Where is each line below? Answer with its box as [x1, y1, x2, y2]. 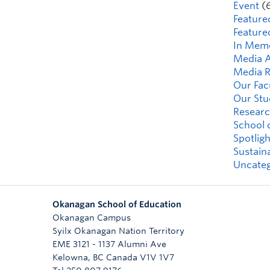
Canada [106, 252, 137, 262]
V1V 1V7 [140, 252, 174, 262]
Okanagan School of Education [52, 199, 181, 209]
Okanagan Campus [52, 212, 131, 222]
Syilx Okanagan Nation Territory [52, 225, 184, 236]
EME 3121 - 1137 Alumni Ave [52, 239, 166, 249]
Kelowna [52, 252, 88, 262]
